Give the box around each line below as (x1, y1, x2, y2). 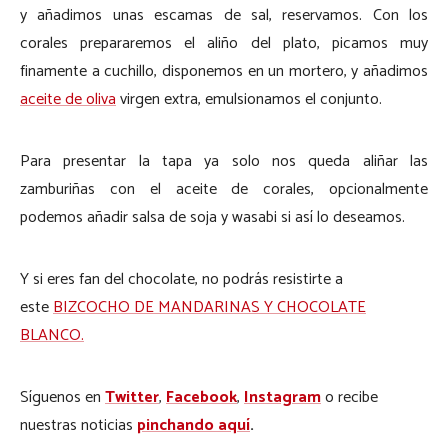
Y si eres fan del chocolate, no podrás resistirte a (20, 265, 343, 293)
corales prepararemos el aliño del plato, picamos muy (20, 29, 428, 57)
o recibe (325, 383, 378, 411)
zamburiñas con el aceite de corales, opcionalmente (20, 175, 428, 203)
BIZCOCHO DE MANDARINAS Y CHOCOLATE (53, 293, 366, 321)
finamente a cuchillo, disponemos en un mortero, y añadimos (20, 57, 428, 85)
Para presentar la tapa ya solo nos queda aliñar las (20, 147, 428, 175)
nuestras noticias (20, 411, 137, 439)
